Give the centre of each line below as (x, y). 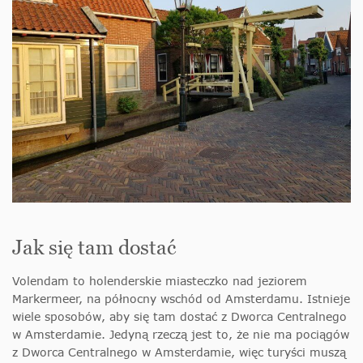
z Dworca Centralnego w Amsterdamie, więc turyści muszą (179, 352)
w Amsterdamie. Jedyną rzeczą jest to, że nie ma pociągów (181, 334)
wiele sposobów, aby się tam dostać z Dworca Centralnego (179, 316)
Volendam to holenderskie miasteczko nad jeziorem (160, 280)
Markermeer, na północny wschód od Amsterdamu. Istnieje (181, 298)
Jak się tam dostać (94, 247)
